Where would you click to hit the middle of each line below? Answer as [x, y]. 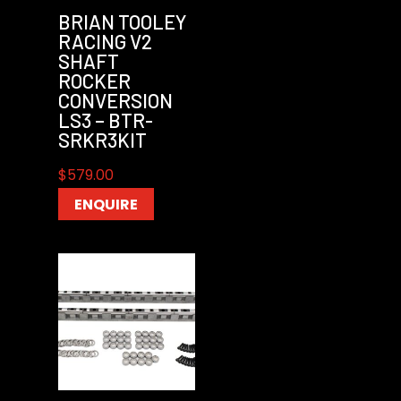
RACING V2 [105, 42]
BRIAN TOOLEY [122, 22]
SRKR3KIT [102, 140]
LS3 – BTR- [105, 120]
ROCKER [94, 81]
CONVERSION [115, 101]
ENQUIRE [106, 204]
